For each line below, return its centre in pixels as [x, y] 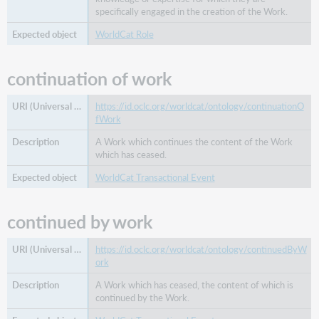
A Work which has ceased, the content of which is [194, 284]
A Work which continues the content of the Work [194, 141]
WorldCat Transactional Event [155, 177]
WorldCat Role [124, 34]
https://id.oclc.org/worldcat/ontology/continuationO [199, 106]
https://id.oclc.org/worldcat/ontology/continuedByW [201, 249]
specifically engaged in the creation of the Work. [191, 11]
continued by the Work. [142, 297]
